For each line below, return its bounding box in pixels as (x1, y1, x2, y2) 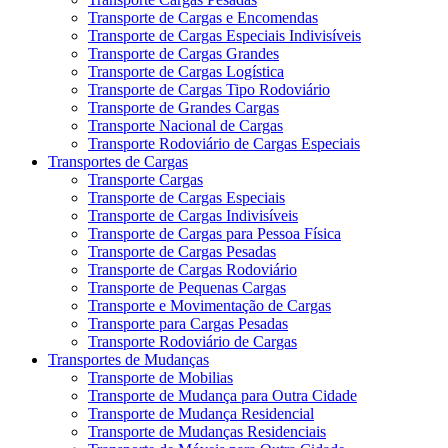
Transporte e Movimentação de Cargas (88, 296, 331, 314)
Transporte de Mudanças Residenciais (88, 422, 326, 440)
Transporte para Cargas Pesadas (88, 314, 288, 332)
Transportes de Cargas (48, 152, 188, 170)
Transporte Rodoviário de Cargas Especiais (88, 134, 360, 152)
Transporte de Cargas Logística (88, 62, 284, 80)
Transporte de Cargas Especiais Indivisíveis (88, 26, 361, 44)
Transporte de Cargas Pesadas (88, 242, 276, 260)
